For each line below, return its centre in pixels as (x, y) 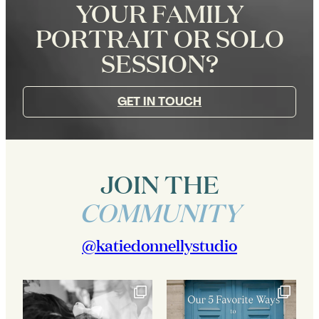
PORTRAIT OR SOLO (159, 37)
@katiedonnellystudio (159, 245)
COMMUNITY (159, 212)
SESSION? (159, 62)
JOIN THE (159, 183)
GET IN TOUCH (159, 101)
